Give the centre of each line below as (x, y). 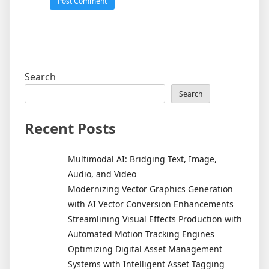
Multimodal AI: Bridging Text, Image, (142, 159)
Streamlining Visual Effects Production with (155, 219)
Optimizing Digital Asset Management (145, 249)
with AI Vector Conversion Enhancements (151, 204)
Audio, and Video (102, 174)
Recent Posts (70, 128)
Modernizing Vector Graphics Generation (150, 189)
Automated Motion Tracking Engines (141, 234)
